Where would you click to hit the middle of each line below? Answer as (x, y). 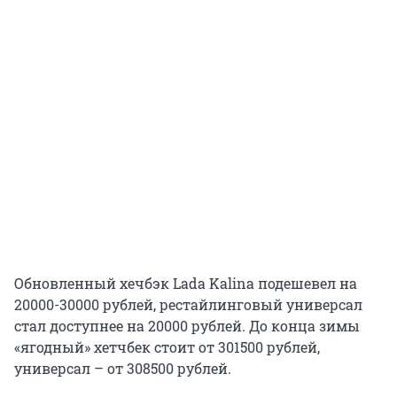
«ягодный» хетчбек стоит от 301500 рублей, (167, 346)
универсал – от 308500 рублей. (123, 368)
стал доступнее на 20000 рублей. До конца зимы (187, 325)
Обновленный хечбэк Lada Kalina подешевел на (186, 283)
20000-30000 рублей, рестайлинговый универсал (188, 304)
